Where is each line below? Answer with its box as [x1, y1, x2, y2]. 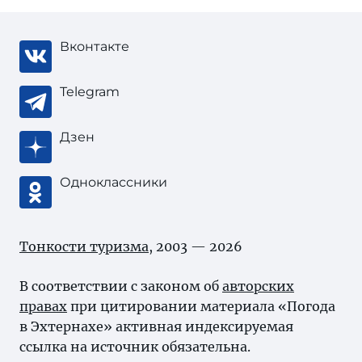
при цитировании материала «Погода [67, 298, 335, 314]
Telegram [60, 84, 120, 99]
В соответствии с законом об [19, 278, 222, 294]
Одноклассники [60, 175, 167, 190]
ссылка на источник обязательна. [19, 339, 250, 355]
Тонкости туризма [19, 238, 149, 255]
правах [19, 298, 67, 314]
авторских [222, 278, 294, 294]
